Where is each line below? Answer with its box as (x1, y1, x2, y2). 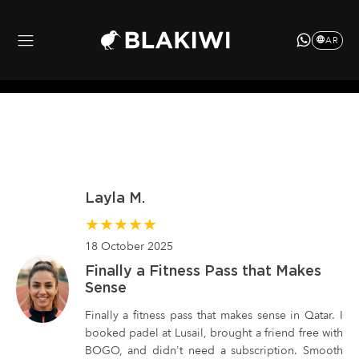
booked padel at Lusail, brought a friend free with (84, 325, 343, 341)
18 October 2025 (84, 239, 173, 254)
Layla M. (84, 189, 145, 206)
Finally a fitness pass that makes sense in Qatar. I (84, 308, 343, 323)
